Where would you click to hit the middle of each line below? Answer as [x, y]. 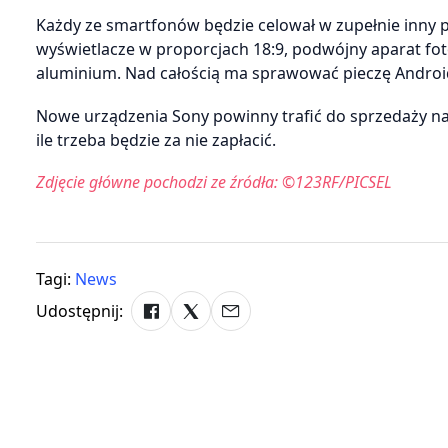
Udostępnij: [79, 311]
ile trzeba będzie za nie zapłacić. [156, 139]
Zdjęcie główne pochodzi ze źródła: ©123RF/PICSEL [214, 182]
